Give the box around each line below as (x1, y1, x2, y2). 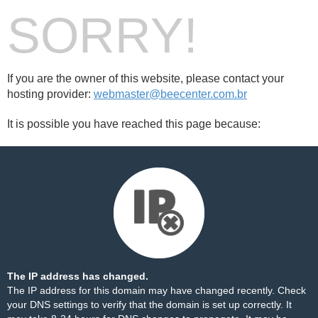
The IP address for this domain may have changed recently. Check (7, 285, 306, 296)
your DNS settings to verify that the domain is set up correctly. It (7, 299, 292, 310)
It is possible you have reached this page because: (7, 118, 261, 130)
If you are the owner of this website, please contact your (7, 72, 284, 84)
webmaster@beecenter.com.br (94, 88, 247, 100)
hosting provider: (7, 88, 94, 100)
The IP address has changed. (7, 270, 148, 282)
